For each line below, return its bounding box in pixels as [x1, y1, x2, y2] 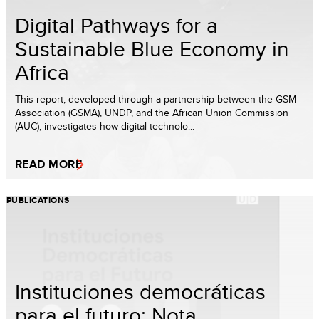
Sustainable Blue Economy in [15, 33, 289, 63]
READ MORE [15, 155, 83, 172]
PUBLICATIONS [6, 193, 70, 206]
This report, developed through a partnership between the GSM [15, 91, 296, 106]
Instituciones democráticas [15, 276, 266, 306]
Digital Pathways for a [15, 9, 218, 40]
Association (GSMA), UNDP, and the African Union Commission [15, 105, 288, 120]
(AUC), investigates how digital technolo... [15, 118, 194, 133]
